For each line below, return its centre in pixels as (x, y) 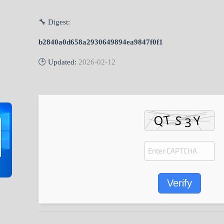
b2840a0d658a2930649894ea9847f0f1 (101, 42)
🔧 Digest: (54, 22)
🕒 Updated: (58, 62)
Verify (179, 183)
